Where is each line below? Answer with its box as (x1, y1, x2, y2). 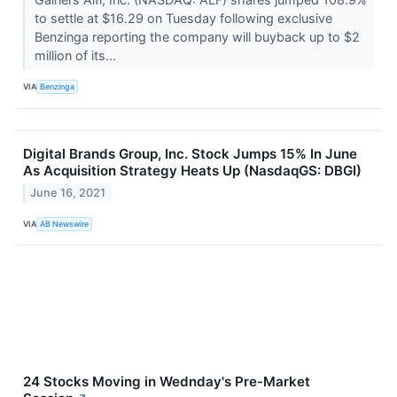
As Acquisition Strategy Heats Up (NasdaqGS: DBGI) (23, 161, 362, 179)
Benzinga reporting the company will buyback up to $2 (34, 28, 360, 44)
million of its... (34, 47, 120, 63)
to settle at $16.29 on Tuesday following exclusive (34, 10, 332, 26)
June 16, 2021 (30, 186, 106, 200)
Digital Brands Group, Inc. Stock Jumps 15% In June (23, 144, 357, 162)
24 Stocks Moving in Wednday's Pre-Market (23, 373, 310, 391)
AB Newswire (40, 218, 90, 229)
